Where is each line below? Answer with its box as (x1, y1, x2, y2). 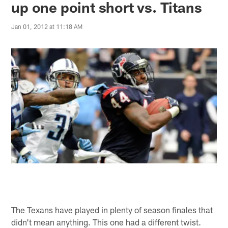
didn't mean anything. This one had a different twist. (11, 216, 202, 227)
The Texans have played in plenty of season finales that (11, 204, 213, 215)
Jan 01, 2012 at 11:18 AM (11, 23, 83, 31)
